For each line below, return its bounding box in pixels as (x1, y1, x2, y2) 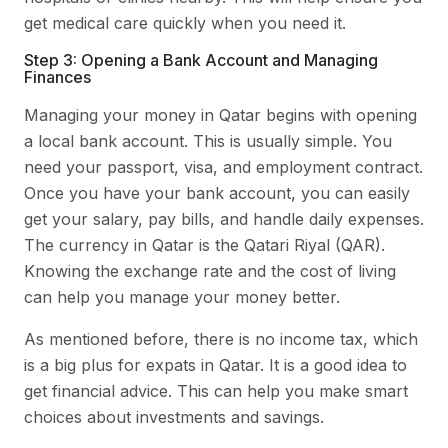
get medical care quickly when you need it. (24, 12, 346, 33)
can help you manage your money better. (24, 286, 340, 307)
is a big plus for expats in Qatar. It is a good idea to (24, 354, 407, 375)
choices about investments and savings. (24, 406, 324, 427)
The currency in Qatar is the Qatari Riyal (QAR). (24, 234, 385, 255)
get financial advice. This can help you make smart (24, 380, 408, 401)
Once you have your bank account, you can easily (24, 182, 410, 203)
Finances (24, 66, 91, 87)
